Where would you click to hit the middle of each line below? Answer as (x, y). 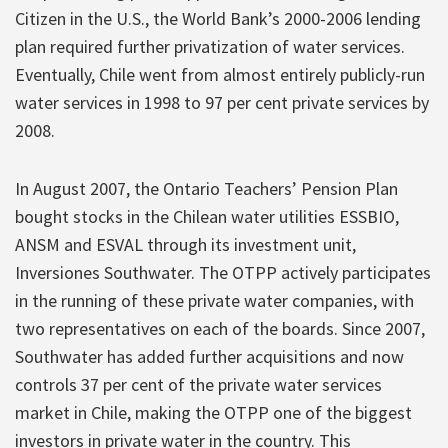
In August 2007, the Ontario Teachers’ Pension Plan (206, 188)
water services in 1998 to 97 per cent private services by (222, 102)
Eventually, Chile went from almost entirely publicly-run (220, 74)
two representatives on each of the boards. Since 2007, (220, 328)
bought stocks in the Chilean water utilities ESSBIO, (207, 216)
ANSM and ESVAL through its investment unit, (185, 244)
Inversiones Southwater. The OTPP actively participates (223, 272)
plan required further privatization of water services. (210, 46)
